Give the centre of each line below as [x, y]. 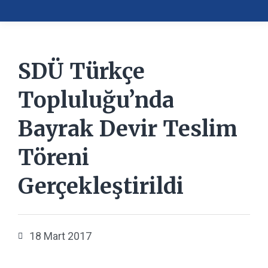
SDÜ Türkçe [81, 71]
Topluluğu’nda [96, 100]
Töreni [54, 158]
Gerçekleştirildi [101, 186]
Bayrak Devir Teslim [128, 129]
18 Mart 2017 [60, 236]
